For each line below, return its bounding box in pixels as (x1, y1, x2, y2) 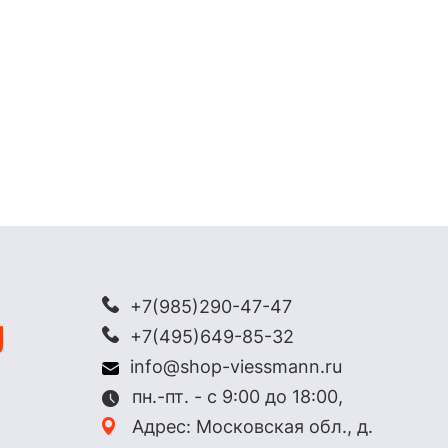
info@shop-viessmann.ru (130, 355, 342, 377)
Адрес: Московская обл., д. (132, 415, 373, 437)
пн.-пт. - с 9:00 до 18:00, (132, 385, 343, 407)
